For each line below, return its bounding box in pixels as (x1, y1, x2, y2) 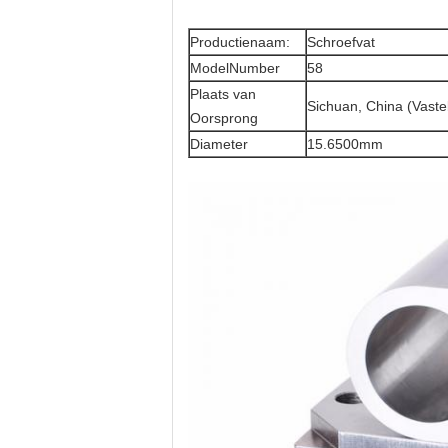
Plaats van (190, 86, 256, 102)
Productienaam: (190, 34, 290, 50)
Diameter (190, 136, 248, 152)
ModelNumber (190, 60, 280, 76)
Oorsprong (190, 110, 258, 126)
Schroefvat (307, 34, 375, 50)
